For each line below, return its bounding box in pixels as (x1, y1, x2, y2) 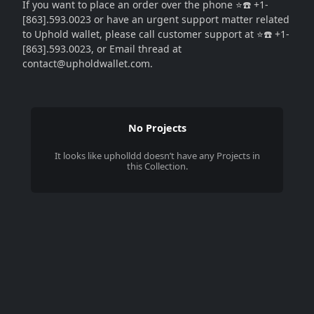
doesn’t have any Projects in (141, 149, 260, 162)
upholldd (103, 149, 142, 162)
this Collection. (126, 160, 188, 172)
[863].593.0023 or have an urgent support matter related (22, 13, 289, 26)
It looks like (54, 149, 104, 162)
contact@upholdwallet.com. (22, 57, 153, 70)
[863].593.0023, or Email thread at (22, 42, 182, 55)
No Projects (128, 121, 186, 135)
